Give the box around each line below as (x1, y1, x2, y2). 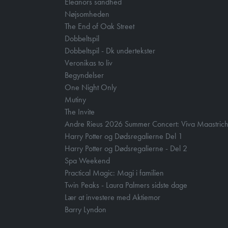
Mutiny (65, 94, 86, 105)
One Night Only (65, 82, 117, 93)
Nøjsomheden (65, 9, 109, 19)
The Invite (65, 106, 95, 117)
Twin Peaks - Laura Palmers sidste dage (65, 180, 187, 190)
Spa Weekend (65, 155, 110, 166)
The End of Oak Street (65, 21, 134, 32)
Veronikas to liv (65, 58, 112, 68)
